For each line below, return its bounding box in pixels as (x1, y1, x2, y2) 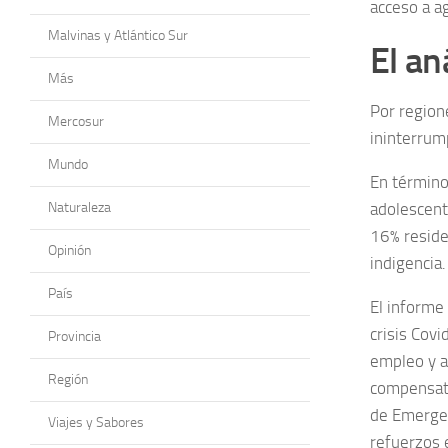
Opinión (48, 241, 91, 259)
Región (48, 370, 88, 388)
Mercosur (48, 112, 104, 130)
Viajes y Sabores (48, 413, 144, 431)
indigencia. (370, 252, 446, 273)
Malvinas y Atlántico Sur (48, 26, 188, 44)
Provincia (48, 327, 101, 345)
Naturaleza (48, 198, 111, 216)
